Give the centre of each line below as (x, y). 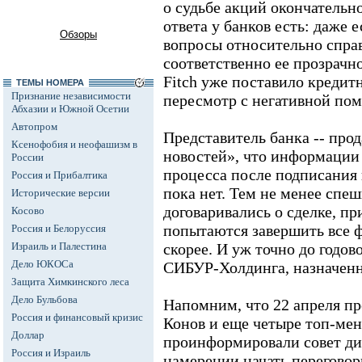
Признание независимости (71, 96)
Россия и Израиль (51, 353)
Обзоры (78, 34)
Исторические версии (61, 193)
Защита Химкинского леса (70, 282)
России (27, 157)
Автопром (34, 126)
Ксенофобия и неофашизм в (74, 144)
